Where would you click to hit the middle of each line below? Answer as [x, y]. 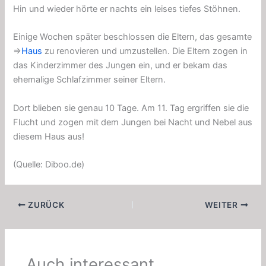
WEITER [222, 205]
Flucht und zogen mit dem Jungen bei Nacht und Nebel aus [133, 122]
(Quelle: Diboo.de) [49, 165]
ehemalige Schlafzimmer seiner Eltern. [90, 80]
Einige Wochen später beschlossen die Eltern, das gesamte [133, 37]
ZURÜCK [45, 205]
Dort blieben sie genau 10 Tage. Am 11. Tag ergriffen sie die [131, 108]
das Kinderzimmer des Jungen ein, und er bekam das [121, 66]
